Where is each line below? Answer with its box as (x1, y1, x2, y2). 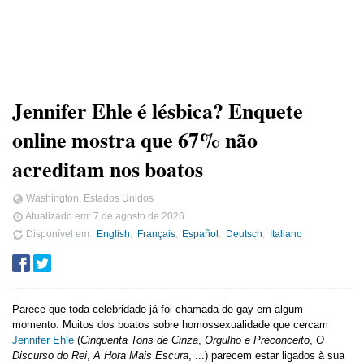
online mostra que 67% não (12, 124, 258, 155)
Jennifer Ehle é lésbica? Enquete (12, 95, 303, 126)
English (96, 227, 130, 239)
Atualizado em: (24, 210, 93, 221)
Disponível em (24, 227, 89, 239)
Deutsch (226, 227, 263, 239)
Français (136, 227, 175, 239)
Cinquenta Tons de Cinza (80, 334, 198, 347)
